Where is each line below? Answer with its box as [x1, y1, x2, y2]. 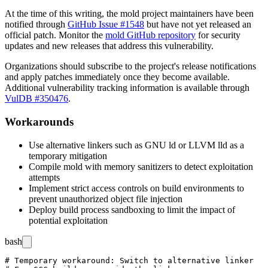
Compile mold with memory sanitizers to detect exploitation [29, 161, 253, 172]
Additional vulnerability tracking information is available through [5, 83, 249, 93]
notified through [5, 19, 68, 30]
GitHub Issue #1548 [68, 19, 144, 30]
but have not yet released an [144, 19, 251, 30]
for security [196, 30, 240, 41]
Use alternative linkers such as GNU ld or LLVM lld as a [29, 139, 244, 150]
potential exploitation [29, 215, 108, 226]
